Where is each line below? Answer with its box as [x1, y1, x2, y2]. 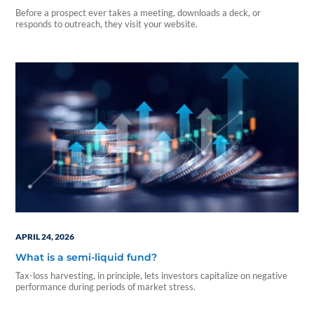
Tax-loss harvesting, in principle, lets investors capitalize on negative [15, 270, 288, 282]
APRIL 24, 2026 [15, 231, 75, 243]
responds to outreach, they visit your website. [15, 18, 198, 29]
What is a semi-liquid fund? [15, 251, 158, 264]
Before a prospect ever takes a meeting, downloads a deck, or [15, 6, 261, 18]
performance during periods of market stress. [15, 281, 196, 293]
